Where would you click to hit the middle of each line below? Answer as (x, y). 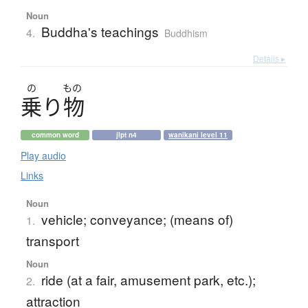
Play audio (43, 156)
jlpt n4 (126, 135)
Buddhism (186, 33)
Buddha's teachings (100, 32)
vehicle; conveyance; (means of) (137, 219)
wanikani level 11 (198, 135)
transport (52, 241)
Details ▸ (269, 58)
